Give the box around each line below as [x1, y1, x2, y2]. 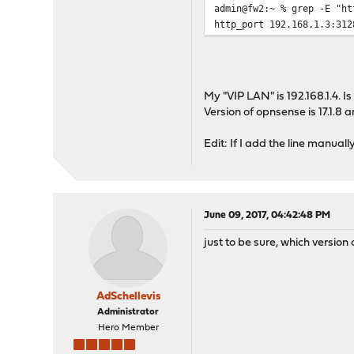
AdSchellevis [96, 291, 160, 303]
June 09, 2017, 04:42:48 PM [204, 210, 331, 220]
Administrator [97, 307, 160, 317]
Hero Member [97, 323, 159, 333]
